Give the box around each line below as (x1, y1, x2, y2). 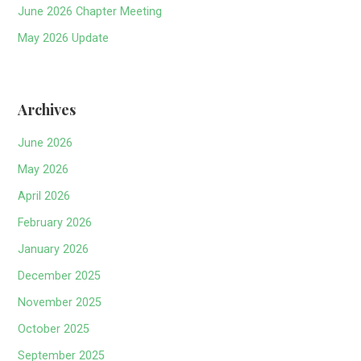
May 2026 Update (18, 31, 110, 46)
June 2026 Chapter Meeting (18, 5, 163, 19)
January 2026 (18, 243, 89, 257)
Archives (18, 99, 77, 119)
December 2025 (18, 269, 102, 284)
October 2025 (18, 322, 90, 337)
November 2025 (18, 296, 102, 310)
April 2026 (18, 189, 71, 204)
